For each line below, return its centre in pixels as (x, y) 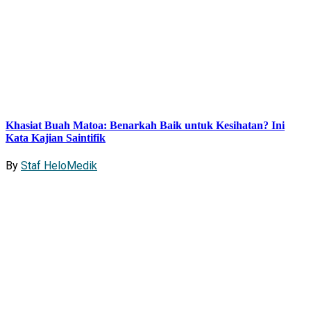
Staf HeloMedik (59, 165)
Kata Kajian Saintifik (56, 137)
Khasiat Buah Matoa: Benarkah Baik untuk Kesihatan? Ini (145, 125)
